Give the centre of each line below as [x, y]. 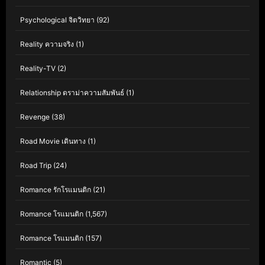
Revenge [35, 117]
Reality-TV [38, 69]
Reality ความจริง [47, 44]
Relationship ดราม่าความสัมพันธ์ [72, 93]
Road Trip [36, 166]
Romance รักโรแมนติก [56, 190]
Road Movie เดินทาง [53, 141]
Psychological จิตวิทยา [57, 20]
